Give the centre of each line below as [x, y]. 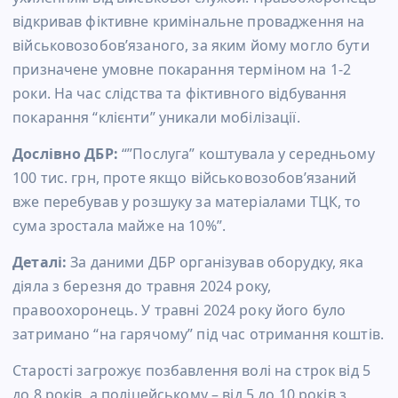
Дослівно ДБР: [68, 153]
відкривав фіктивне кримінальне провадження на [189, 21]
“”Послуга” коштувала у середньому [248, 153]
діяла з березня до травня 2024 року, [142, 287]
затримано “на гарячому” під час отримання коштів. [198, 334]
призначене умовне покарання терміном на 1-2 [182, 69]
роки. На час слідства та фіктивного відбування [180, 93]
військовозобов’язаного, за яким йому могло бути [191, 45]
